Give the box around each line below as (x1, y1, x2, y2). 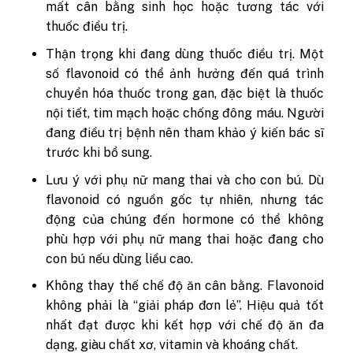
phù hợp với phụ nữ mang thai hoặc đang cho (46, 231, 324, 247)
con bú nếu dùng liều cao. (46, 251, 194, 266)
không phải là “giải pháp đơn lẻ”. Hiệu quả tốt (46, 298, 324, 314)
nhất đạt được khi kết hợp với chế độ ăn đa (46, 318, 324, 333)
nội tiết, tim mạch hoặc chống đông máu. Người (46, 106, 324, 121)
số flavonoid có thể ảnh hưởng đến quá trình (46, 66, 324, 82)
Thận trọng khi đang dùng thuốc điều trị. (46, 46, 299, 62)
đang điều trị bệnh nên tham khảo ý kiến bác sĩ (46, 125, 324, 141)
